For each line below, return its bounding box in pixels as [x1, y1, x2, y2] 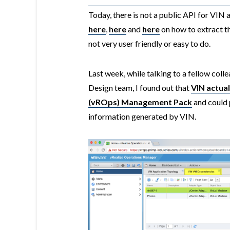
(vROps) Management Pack [88, 97, 192, 107]
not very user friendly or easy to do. [88, 39, 210, 49]
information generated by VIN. [88, 111, 196, 122]
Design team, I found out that [88, 83, 191, 93]
